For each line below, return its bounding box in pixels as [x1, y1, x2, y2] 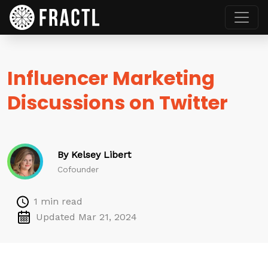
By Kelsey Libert [57, 149, 131, 160]
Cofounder [57, 165, 99, 174]
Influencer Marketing [7, 65, 215, 92]
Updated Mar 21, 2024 [36, 211, 137, 223]
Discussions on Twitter [7, 89, 228, 116]
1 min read [33, 196, 83, 207]
